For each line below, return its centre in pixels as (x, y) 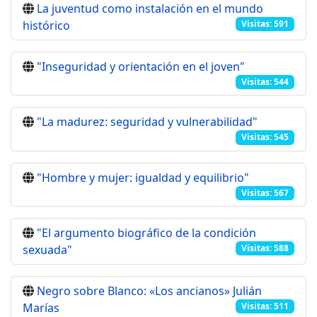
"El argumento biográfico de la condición (146, 233)
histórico (46, 25)
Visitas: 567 (265, 192)
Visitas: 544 (265, 82)
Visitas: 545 (265, 137)
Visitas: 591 (265, 24)
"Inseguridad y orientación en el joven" (141, 66)
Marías (41, 308)
